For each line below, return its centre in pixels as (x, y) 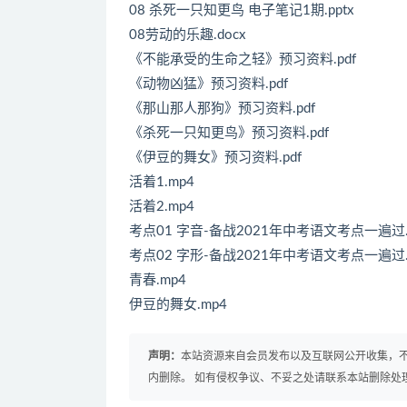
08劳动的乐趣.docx (187, 35)
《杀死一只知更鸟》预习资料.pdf (229, 133)
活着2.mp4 (162, 206)
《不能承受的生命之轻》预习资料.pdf (243, 59)
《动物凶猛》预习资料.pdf (208, 84)
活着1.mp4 (162, 182)
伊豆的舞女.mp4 (178, 304)
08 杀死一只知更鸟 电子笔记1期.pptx (241, 10)
